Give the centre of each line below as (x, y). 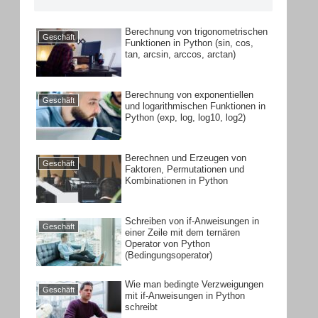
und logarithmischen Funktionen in (196, 106)
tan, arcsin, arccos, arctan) (181, 54)
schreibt (142, 307)
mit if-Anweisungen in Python (185, 295)
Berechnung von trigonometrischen (197, 31)
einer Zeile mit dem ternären (183, 232)
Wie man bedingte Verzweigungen (194, 284)
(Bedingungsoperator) (169, 255)
